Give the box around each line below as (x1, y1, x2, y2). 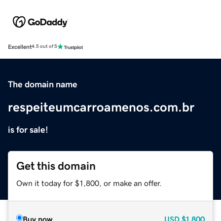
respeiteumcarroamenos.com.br (8, 100, 194, 113)
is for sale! (8, 125, 48, 134)
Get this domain (16, 160, 96, 172)
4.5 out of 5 (32, 44, 57, 49)
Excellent (8, 43, 32, 50)
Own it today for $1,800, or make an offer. (16, 179, 162, 187)
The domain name (8, 79, 77, 89)
